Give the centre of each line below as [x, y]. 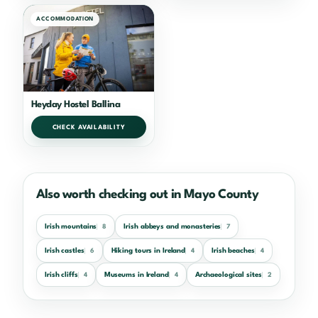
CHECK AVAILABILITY [89, 127]
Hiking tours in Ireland [148, 250]
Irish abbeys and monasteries [172, 226]
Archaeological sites [228, 274]
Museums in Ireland [136, 274]
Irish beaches [233, 250]
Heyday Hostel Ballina [76, 105]
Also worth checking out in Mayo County [147, 195]
